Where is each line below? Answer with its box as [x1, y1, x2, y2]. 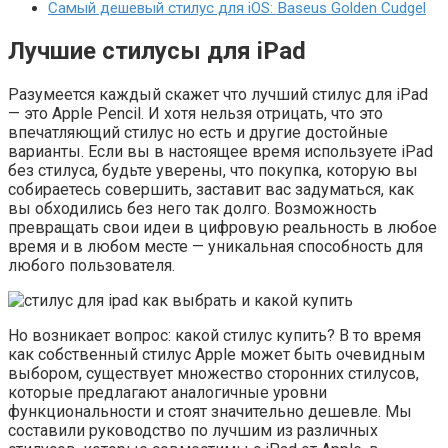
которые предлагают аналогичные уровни [8, 383, 327, 402]
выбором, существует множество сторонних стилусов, [8, 364, 419, 383]
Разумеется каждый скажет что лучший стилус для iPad [8, 85, 428, 104]
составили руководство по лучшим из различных [8, 421, 378, 440]
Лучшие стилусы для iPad [8, 37, 306, 66]
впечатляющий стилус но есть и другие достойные [8, 123, 388, 142]
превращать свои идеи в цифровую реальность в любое [8, 218, 437, 237]
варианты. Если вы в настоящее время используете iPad [8, 142, 433, 161]
